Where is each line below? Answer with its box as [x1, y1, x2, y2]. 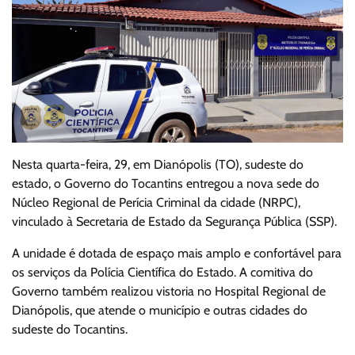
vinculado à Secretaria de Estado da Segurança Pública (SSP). [12, 213, 337, 229]
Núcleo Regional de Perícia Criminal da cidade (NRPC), [12, 194, 300, 210]
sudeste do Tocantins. [12, 321, 128, 337]
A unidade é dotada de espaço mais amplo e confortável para [12, 245, 342, 261]
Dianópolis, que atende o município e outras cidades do [12, 302, 307, 318]
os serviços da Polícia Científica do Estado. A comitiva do [12, 264, 313, 280]
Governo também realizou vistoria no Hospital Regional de [12, 283, 326, 299]
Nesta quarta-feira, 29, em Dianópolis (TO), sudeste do [12, 156, 303, 172]
